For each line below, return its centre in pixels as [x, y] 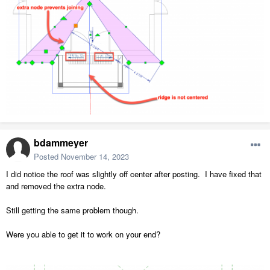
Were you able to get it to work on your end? [84, 234]
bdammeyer [61, 142]
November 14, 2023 [95, 156]
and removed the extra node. [57, 186]
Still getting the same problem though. [74, 210]
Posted [47, 156]
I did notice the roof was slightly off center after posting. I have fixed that [134, 174]
